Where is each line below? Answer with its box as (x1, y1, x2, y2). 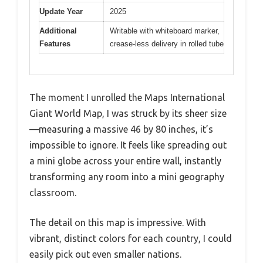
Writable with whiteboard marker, (110, 26, 220, 36)
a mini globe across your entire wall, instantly (29, 155, 221, 166)
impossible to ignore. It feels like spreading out (29, 139, 227, 150)
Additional (39, 26, 77, 36)
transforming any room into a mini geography (29, 171, 224, 182)
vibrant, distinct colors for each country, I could (29, 232, 232, 244)
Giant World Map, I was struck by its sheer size (29, 107, 227, 119)
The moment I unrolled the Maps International (29, 92, 225, 103)
